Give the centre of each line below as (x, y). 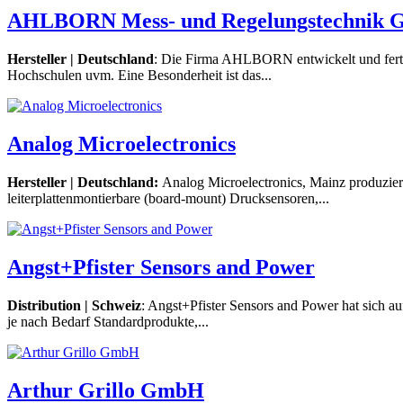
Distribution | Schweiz (74, 305)
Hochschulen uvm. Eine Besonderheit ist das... (139, 76)
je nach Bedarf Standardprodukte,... (108, 321)
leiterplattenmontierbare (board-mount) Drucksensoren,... (168, 198)
